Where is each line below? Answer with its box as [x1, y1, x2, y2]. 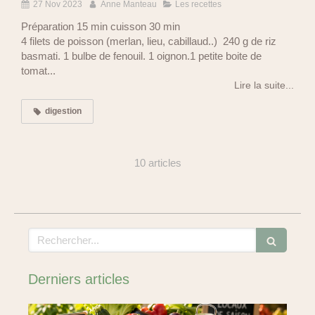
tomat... [21, 64, 56, 77]
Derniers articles [28, 271, 129, 287]
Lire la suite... [234, 79, 294, 91]
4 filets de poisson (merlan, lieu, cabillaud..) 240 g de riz [21, 34, 276, 47]
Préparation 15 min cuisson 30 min [21, 20, 180, 32]
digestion [45, 105, 82, 116]
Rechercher [27, 228, 84, 240]
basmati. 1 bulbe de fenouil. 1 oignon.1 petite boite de [21, 49, 262, 62]
